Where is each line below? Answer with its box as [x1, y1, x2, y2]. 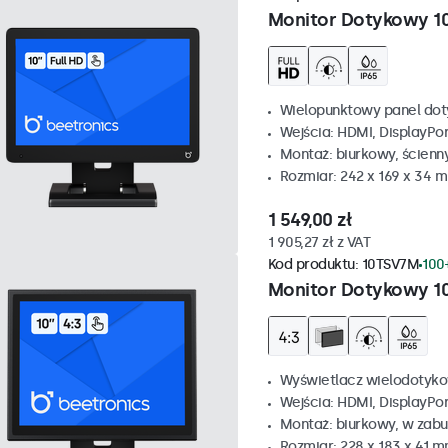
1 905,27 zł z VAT [267, 234, 370, 252]
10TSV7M [361, 256, 419, 274]
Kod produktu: [267, 256, 362, 274]
